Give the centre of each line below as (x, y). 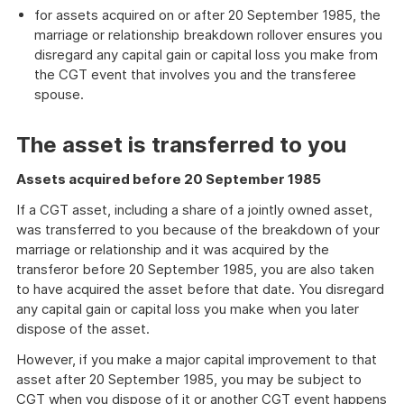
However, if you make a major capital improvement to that (197, 359)
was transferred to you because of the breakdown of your (198, 230)
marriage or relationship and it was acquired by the (173, 249)
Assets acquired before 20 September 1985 (169, 179)
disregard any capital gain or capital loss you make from (206, 55)
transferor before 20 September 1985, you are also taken (195, 269)
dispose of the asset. (83, 329)
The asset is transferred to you (181, 145)
